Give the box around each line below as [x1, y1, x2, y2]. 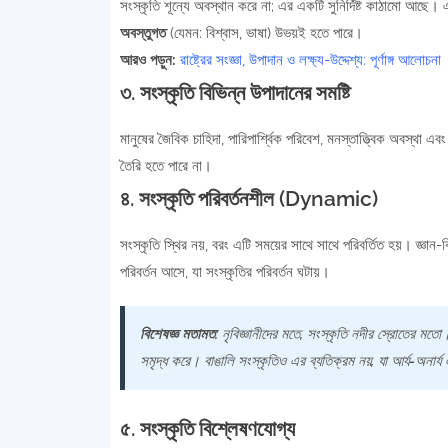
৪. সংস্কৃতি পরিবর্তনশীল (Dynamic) [119, 186, 378, 211]
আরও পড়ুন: [119, 51, 176, 69]
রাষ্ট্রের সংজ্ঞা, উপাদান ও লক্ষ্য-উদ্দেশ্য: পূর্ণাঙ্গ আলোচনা [179, 51, 441, 69]
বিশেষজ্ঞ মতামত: [139, 325, 218, 343]
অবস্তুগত [119, 24, 166, 42]
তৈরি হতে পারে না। [119, 157, 212, 175]
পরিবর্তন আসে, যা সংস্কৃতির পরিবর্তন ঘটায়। [119, 263, 330, 281]
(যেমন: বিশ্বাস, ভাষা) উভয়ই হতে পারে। [165, 24, 363, 42]
